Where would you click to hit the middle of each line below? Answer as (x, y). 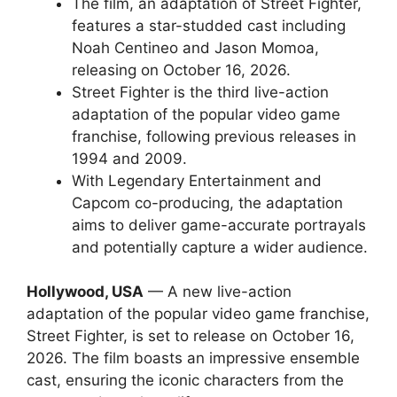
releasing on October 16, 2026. (181, 70)
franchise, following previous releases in (214, 136)
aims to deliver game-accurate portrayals (219, 225)
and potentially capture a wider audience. (220, 247)
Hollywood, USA (85, 292)
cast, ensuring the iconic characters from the (185, 380)
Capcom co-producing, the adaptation (207, 202)
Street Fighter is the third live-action (200, 92)
